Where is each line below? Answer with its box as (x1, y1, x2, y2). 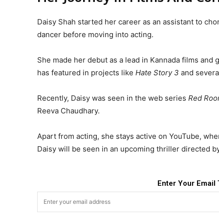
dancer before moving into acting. (37, 29, 153, 39)
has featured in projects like (37, 67, 135, 77)
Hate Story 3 (135, 67, 179, 77)
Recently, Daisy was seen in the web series (37, 93, 188, 103)
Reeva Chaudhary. (37, 106, 100, 115)
